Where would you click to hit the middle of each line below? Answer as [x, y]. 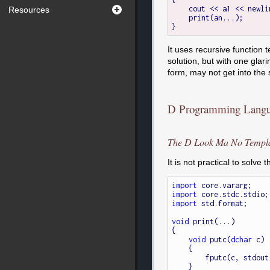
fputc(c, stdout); [189, 258]
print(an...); [181, 17]
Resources [29, 9]
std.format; [223, 204]
